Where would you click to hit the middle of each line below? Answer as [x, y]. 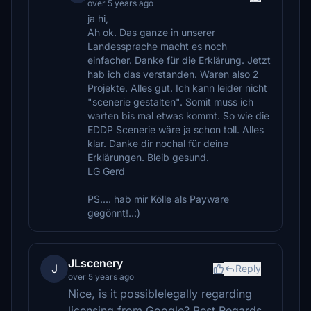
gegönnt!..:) [114, 213]
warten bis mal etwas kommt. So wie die [178, 116]
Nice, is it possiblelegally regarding [160, 294]
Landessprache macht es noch [157, 46]
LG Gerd [106, 171]
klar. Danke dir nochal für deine [158, 143]
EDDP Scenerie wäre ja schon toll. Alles [176, 129]
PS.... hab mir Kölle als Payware [158, 199]
